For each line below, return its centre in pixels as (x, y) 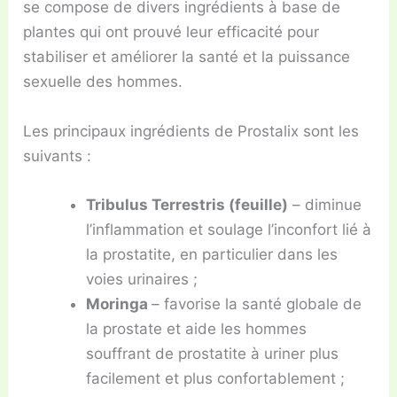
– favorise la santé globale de (257, 304)
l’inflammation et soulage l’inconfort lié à (229, 229)
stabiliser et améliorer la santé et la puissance (187, 57)
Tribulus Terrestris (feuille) (187, 204)
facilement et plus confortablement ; (216, 378)
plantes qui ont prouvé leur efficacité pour (171, 32)
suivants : (58, 156)
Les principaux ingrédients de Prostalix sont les (191, 131)
